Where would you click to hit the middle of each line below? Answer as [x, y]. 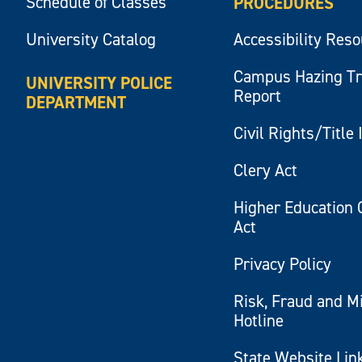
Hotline [259, 320]
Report [258, 96]
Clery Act [266, 170]
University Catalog [91, 39]
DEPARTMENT [76, 102]
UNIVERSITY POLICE [99, 83]
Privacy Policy [283, 264]
